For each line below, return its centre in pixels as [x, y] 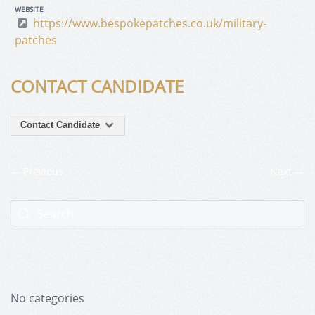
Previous [42, 172]
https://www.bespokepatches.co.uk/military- [150, 24]
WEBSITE [29, 9]
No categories [47, 298]
